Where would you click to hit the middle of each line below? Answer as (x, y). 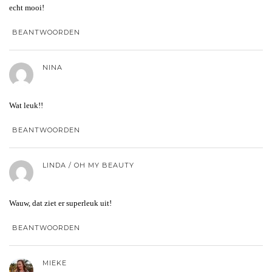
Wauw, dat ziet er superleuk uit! (60, 203)
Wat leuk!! (26, 105)
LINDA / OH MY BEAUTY (88, 165)
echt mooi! (27, 7)
